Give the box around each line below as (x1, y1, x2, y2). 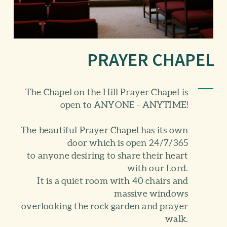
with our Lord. (127, 163, 188, 174)
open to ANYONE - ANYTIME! (60, 99, 188, 110)
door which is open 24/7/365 (67, 137, 188, 148)
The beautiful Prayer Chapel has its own (21, 125, 188, 136)
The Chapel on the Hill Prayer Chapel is (25, 87, 188, 98)
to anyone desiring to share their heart (27, 150, 188, 161)
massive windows (114, 188, 188, 199)
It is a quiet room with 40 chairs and (37, 175, 188, 186)
